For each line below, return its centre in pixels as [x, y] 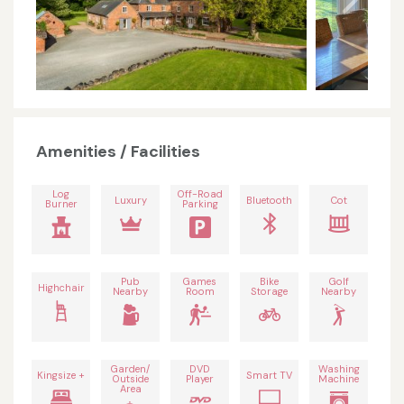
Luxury [130, 201]
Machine [339, 379]
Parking [200, 204]
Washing [339, 369]
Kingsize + [61, 376]
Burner [61, 204]
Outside [130, 379]
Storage [269, 292]
